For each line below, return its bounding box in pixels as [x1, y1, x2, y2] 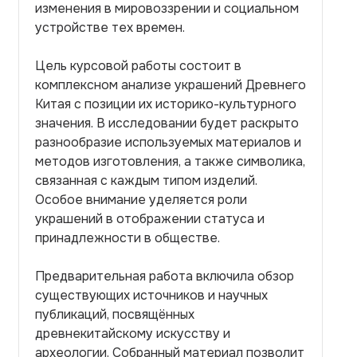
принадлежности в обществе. [35, 229, 220, 246]
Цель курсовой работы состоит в [35, 57, 241, 74]
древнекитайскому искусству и [35, 325, 230, 342]
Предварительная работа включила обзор [35, 268, 294, 284]
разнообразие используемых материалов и [35, 134, 301, 151]
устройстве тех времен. [35, 19, 185, 36]
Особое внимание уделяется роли [35, 191, 247, 208]
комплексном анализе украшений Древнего [35, 76, 306, 93]
